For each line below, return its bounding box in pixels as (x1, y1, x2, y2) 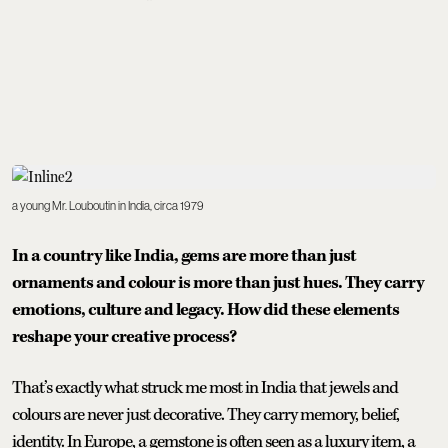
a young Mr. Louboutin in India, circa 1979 (12, 198, 204, 213)
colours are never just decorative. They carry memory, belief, (12, 403, 399, 426)
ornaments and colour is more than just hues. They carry (12, 271, 424, 294)
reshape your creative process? (12, 325, 236, 348)
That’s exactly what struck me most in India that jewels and (12, 376, 398, 399)
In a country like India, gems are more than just (12, 244, 356, 267)
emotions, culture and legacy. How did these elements (12, 298, 399, 321)
